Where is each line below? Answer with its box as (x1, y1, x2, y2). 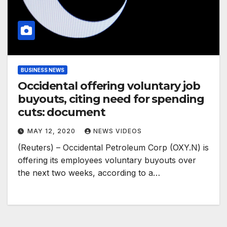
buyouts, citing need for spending (18, 92, 204, 106)
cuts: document (18, 105, 105, 120)
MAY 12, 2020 (27, 127, 78, 135)
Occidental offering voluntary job (18, 79, 200, 93)
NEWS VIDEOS (93, 127, 142, 135)
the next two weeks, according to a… (18, 168, 160, 178)
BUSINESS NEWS (21, 67, 64, 73)
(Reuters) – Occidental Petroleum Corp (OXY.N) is (18, 142, 209, 153)
